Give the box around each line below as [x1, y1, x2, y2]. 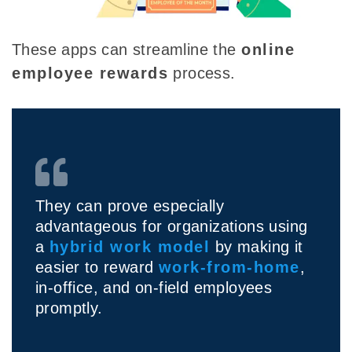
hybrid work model [49, 238, 211, 256]
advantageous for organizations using [35, 218, 308, 236]
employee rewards [12, 64, 168, 82]
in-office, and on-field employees [35, 279, 273, 297]
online [241, 41, 295, 59]
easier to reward [35, 258, 159, 277]
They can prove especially [35, 197, 224, 215]
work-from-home [158, 258, 300, 277]
